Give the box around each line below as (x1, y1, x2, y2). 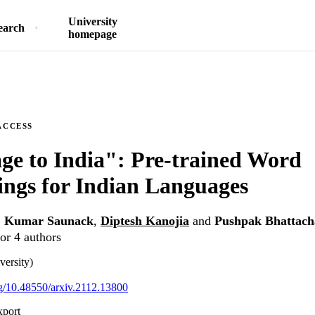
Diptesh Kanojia (101, 214, 189, 229)
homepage (68, 28, 117, 40)
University (67, 15, 117, 27)
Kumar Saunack (4, 214, 94, 229)
